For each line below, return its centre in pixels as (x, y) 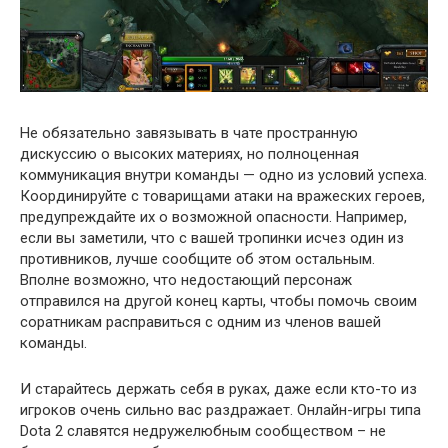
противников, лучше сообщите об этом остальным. (197, 259)
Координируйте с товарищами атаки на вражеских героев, (222, 196)
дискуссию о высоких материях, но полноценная (189, 154)
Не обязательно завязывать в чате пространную (189, 133)
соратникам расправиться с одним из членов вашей (200, 322)
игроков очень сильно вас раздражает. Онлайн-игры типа (220, 410)
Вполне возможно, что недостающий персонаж (186, 280)
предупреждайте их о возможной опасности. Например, (213, 217)
